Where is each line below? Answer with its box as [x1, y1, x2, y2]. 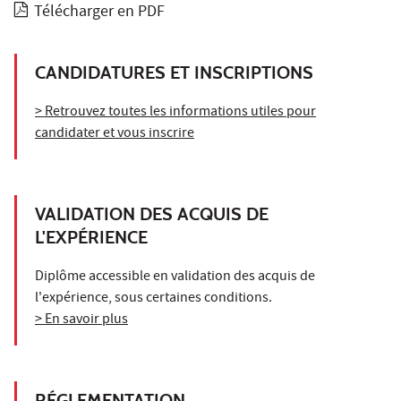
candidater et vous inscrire [35, 123, 194, 145]
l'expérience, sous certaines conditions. [35, 287, 272, 310]
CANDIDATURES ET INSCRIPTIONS [35, 61, 313, 83]
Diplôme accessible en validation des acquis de [35, 266, 315, 288]
